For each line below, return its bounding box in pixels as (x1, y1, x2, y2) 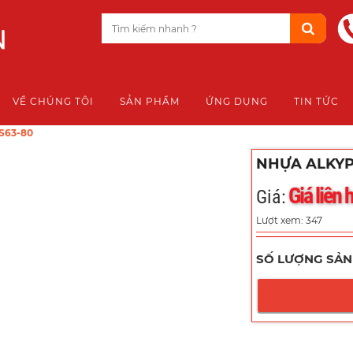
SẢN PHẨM (120, 95, 180, 107)
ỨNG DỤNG (206, 95, 268, 107)
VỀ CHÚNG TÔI (13, 95, 94, 107)
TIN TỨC (294, 95, 339, 107)
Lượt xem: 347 (256, 214, 322, 226)
